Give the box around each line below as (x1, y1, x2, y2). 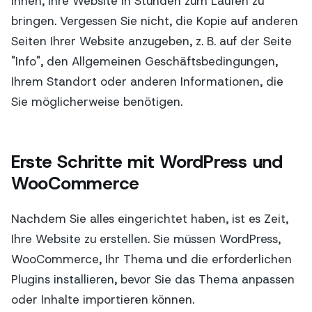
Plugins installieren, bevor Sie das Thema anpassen (11, 272, 295, 288)
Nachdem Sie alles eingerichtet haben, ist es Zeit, (11, 211, 288, 227)
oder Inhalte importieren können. (11, 292, 194, 308)
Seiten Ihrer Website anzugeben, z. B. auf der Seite (11, 33, 292, 49)
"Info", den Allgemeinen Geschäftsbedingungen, (11, 53, 278, 69)
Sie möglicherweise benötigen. (11, 93, 182, 109)
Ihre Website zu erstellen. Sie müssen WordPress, (11, 231, 281, 247)
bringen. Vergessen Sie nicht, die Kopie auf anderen (11, 13, 298, 29)
